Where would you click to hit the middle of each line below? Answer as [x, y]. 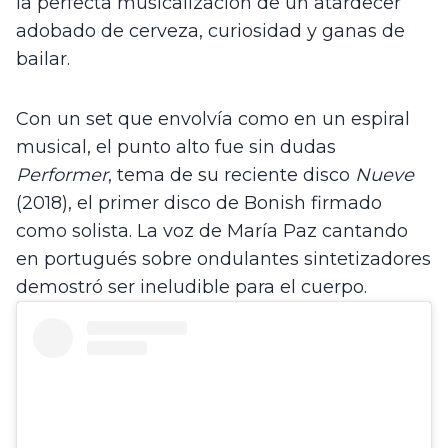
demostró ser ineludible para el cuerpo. [191, 287]
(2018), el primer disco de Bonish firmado [199, 203]
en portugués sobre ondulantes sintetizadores [223, 259]
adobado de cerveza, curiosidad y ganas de [210, 31]
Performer [62, 175]
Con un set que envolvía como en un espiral [213, 119]
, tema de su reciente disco [231, 175]
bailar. [43, 59]
